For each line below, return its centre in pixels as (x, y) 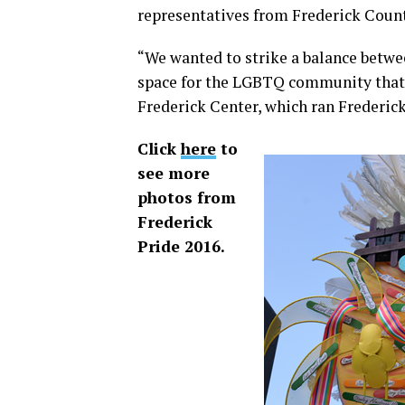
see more (174, 173)
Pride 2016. (181, 246)
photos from (187, 198)
